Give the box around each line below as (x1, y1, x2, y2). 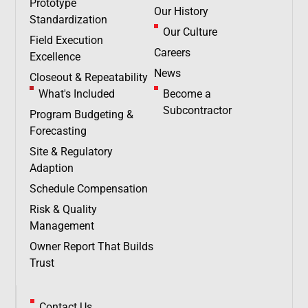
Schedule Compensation (30, 182, 148, 195)
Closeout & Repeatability (30, 71, 148, 84)
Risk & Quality (30, 203, 98, 216)
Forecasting (30, 124, 87, 137)
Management (30, 219, 95, 232)
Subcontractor (162, 104, 232, 117)
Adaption (30, 162, 74, 175)
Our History (154, 5, 208, 18)
